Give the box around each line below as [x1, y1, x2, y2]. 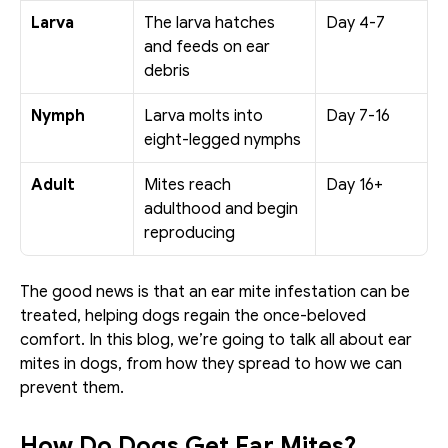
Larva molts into [144, 106, 263, 126]
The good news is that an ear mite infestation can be [20, 282, 410, 302]
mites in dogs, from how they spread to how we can [20, 354, 402, 374]
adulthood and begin [144, 199, 298, 219]
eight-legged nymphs [144, 130, 301, 150]
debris [144, 61, 190, 81]
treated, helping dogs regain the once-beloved [20, 306, 366, 326]
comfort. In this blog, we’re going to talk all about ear [20, 330, 412, 350]
